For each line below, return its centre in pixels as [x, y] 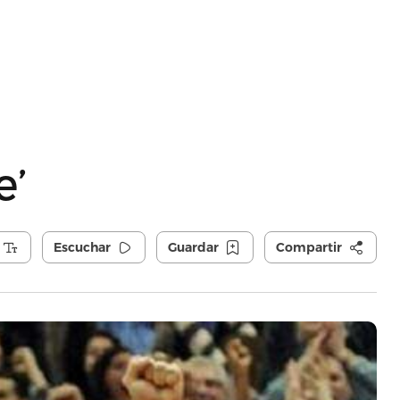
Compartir [308, 247]
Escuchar [82, 247]
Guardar [193, 247]
